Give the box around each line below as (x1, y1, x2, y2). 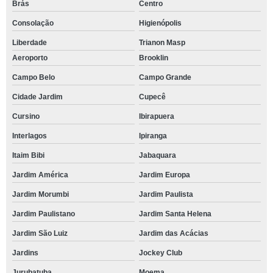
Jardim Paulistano (12, 210, 75, 219)
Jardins (12, 249, 38, 258)
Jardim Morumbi (12, 190, 69, 199)
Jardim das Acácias (138, 229, 208, 238)
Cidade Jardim (12, 93, 63, 102)
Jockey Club (138, 249, 182, 258)
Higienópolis (138, 19, 182, 28)
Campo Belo (12, 73, 55, 82)
